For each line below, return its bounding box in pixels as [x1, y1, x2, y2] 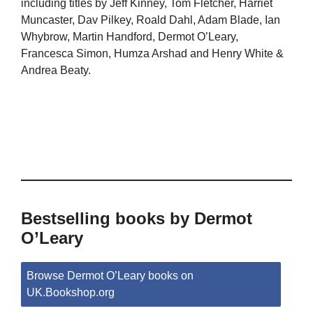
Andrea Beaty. [21, 64, 91, 77]
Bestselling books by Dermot [21, 209, 252, 228]
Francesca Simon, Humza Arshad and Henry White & [21, 48, 284, 60]
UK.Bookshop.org [27, 286, 115, 299]
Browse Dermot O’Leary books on [27, 270, 194, 282]
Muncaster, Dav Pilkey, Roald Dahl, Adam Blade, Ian [21, 14, 280, 27]
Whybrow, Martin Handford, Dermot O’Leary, [21, 31, 238, 43]
